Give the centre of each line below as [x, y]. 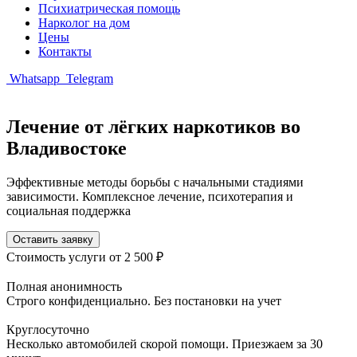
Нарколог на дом [84, 23]
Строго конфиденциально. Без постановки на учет [144, 300]
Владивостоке [67, 148]
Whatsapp [35, 78]
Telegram [88, 78]
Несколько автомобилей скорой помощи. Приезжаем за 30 [165, 343]
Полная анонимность [64, 286]
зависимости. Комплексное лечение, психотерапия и [150, 196]
